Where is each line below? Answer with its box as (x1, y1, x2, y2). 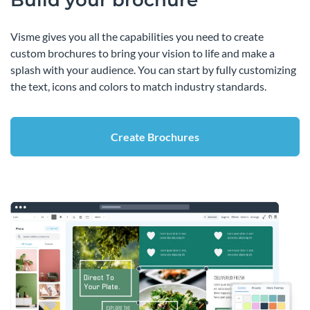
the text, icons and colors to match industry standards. (10, 80, 266, 93)
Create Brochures (111, 130, 199, 144)
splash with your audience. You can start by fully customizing (10, 63, 296, 77)
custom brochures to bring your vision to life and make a (10, 46, 275, 60)
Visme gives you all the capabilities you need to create (10, 30, 264, 44)
